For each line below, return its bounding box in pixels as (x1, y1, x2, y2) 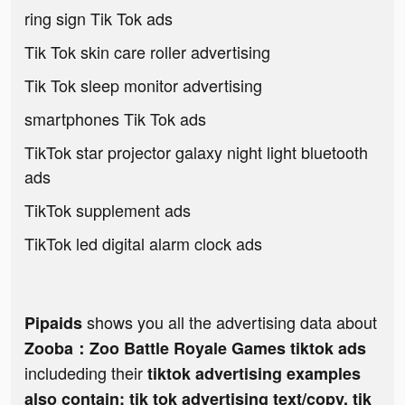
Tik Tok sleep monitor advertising (24, 73, 262, 98)
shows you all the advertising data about (82, 310, 377, 334)
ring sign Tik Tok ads (24, 6, 173, 31)
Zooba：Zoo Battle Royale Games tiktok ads (24, 336, 366, 361)
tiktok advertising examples (147, 362, 361, 386)
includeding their (24, 361, 147, 385)
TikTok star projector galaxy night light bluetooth (24, 140, 368, 165)
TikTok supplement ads (24, 198, 191, 222)
